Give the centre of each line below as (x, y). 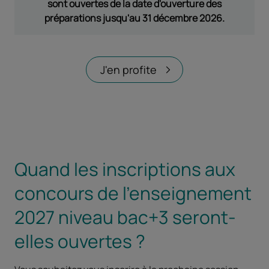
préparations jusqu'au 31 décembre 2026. (134, 18)
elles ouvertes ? (80, 241)
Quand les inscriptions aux (125, 169)
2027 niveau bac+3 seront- (125, 217)
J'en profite (128, 69)
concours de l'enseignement (133, 193)
